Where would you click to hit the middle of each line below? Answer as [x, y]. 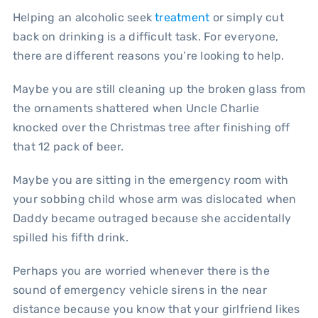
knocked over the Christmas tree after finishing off [151, 127]
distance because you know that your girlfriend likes [156, 309]
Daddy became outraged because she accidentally [152, 218]
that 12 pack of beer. [70, 146]
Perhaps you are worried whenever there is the [141, 270]
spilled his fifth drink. [72, 237]
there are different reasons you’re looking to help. [150, 55]
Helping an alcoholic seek [84, 17]
